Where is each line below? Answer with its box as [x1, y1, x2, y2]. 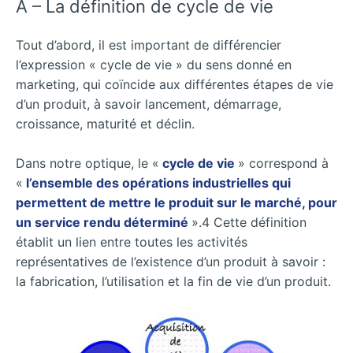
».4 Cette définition [191, 214, 307, 231]
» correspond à [238, 155, 329, 172]
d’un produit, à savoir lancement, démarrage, [16, 95, 281, 112]
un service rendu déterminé [16, 214, 191, 231]
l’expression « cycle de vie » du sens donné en [16, 56, 292, 72]
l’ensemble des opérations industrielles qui [23, 175, 291, 191]
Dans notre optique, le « [16, 155, 159, 172]
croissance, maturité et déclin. [16, 115, 195, 132]
